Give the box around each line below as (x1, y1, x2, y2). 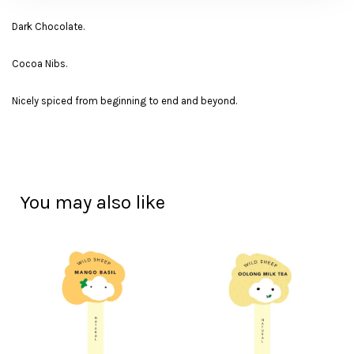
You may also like (20, 191, 165, 213)
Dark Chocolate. (12, 21, 85, 32)
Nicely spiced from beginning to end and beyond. (12, 95, 237, 107)
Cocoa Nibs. (12, 58, 67, 70)
